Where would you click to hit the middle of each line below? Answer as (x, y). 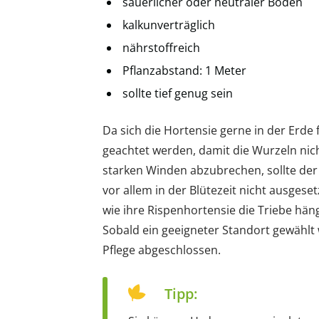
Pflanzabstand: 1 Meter (184, 70)
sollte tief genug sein (178, 93)
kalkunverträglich (169, 25)
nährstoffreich (161, 48)
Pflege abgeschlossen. (162, 250)
